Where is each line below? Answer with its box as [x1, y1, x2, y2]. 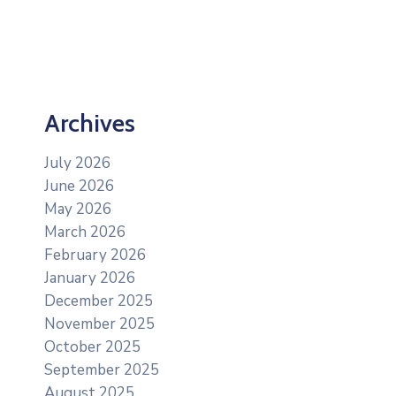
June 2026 [44, 175, 114, 196]
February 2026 [44, 244, 146, 265]
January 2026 [44, 267, 135, 288]
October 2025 [44, 336, 141, 357]
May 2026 [44, 198, 111, 219]
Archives [44, 107, 135, 138]
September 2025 [44, 359, 159, 380]
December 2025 [44, 290, 153, 311]
